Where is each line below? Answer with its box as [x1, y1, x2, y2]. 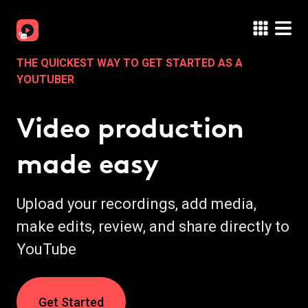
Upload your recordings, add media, [16, 195, 256, 212]
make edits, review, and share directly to [16, 218, 289, 235]
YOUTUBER [16, 73, 74, 86]
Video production [16, 111, 244, 144]
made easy [16, 146, 159, 180]
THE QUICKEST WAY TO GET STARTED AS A [16, 56, 243, 69]
